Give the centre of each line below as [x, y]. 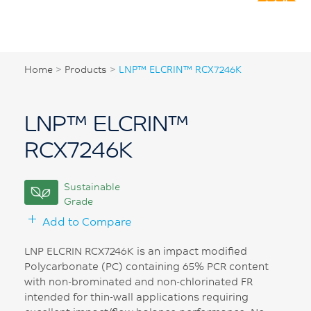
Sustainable [92, 187]
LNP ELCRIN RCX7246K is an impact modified [136, 251]
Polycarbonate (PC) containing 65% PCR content [146, 266]
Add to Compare [87, 221]
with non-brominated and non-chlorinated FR [138, 281]
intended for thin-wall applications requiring [136, 296]
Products [86, 70]
